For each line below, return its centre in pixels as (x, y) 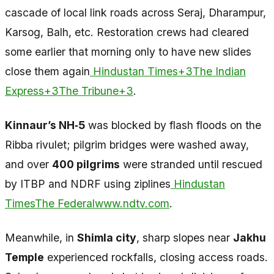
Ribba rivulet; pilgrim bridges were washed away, (127, 144)
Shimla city (107, 237)
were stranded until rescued (191, 164)
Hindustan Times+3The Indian (168, 71)
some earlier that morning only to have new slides (128, 51)
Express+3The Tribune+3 (69, 91)
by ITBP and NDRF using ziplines (88, 183)
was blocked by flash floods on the (173, 125)
